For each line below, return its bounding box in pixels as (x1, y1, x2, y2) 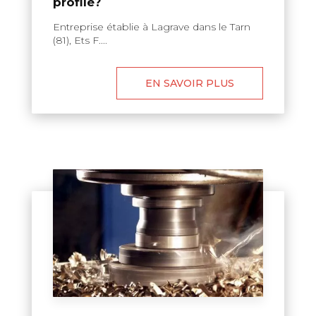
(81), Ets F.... (53, 33, 107, 47)
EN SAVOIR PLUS (145, 76, 234, 90)
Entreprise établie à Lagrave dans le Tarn (53, 20, 250, 33)
